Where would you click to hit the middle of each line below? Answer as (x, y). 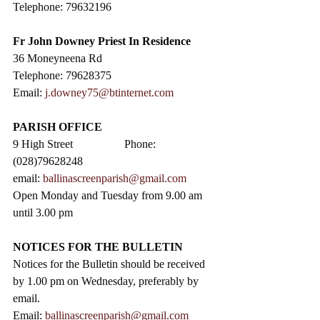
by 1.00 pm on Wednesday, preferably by (107, 281)
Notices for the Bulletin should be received (110, 264)
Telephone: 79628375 (62, 75)
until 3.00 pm (43, 212)
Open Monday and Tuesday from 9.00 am (109, 195)
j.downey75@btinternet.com (109, 92)
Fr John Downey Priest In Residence (102, 41)
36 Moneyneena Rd (57, 58)
